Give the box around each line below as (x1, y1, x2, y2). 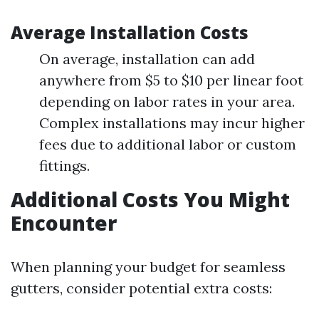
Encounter (11, 209, 117, 236)
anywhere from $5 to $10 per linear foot (39, 71, 303, 89)
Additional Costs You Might (11, 186, 290, 213)
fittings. (39, 157, 90, 174)
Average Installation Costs (11, 21, 249, 44)
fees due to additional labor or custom (39, 135, 296, 153)
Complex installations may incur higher (39, 114, 305, 132)
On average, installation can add (39, 50, 255, 68)
